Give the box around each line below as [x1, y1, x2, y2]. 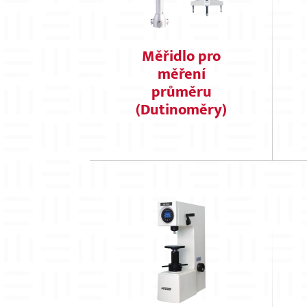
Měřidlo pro [142, 44, 221, 69]
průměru [151, 79, 212, 105]
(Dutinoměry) [136, 97, 228, 123]
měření [157, 62, 206, 87]
